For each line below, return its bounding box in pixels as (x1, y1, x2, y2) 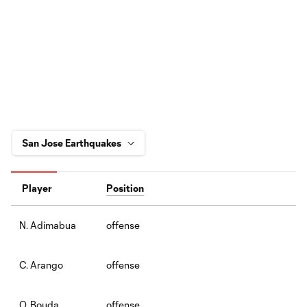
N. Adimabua (19, 219, 76, 231)
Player (22, 182, 51, 194)
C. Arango (19, 258, 63, 271)
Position (106, 182, 144, 194)
